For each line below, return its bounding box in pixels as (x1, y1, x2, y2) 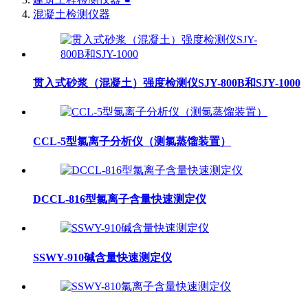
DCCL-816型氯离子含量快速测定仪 (33, 193, 206, 206)
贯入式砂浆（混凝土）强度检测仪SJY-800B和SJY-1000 (33, 77, 300, 89)
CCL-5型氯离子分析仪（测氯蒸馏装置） (33, 135, 231, 147)
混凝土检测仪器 (33, 8, 110, 20)
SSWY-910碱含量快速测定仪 (33, 251, 172, 263)
